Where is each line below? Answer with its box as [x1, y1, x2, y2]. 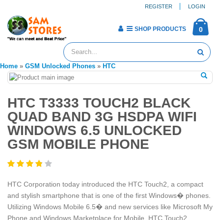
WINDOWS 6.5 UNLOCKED [7, 123, 182, 138]
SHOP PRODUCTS [135, 25, 186, 32]
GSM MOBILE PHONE [7, 137, 149, 152]
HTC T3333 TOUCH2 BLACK [7, 95, 191, 110]
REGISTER [145, 3, 172, 9]
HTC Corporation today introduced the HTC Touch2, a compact [7, 180, 203, 188]
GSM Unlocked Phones [25, 62, 95, 70]
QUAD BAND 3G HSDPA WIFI [7, 109, 197, 124]
